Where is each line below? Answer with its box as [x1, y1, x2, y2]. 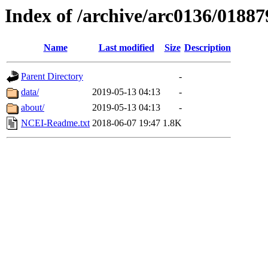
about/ [21, 102, 44, 113]
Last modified [98, 42, 154, 53]
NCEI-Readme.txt [21, 118, 90, 129]
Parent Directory [21, 71, 83, 82]
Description [184, 42, 231, 53]
